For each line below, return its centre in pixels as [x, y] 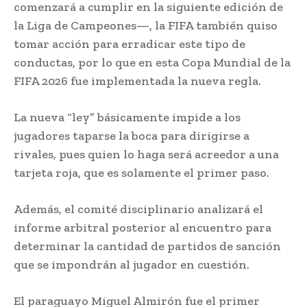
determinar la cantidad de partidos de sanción [147, 246]
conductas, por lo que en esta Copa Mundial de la [152, 63]
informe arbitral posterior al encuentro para [143, 228]
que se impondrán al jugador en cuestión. [132, 265]
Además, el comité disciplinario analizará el [138, 209]
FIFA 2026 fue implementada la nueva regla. [137, 81]
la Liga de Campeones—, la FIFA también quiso [146, 26]
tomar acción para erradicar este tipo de [130, 44]
